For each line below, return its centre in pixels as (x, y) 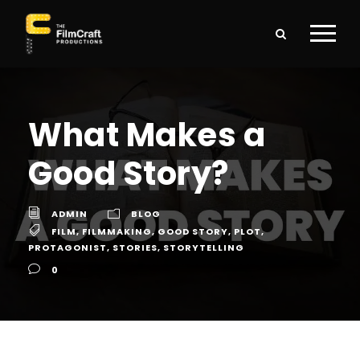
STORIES (135, 247)
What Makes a (147, 135)
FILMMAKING (117, 231)
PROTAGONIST (67, 247)
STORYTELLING (204, 247)
